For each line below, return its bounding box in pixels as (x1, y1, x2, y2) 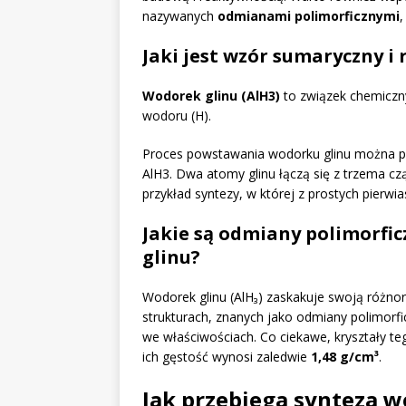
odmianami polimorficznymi (217, 7, 400, 25)
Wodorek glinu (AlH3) (142, 87, 280, 105)
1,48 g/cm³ (311, 348, 379, 366)
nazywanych (142, 7, 217, 25)
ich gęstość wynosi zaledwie (142, 348, 311, 366)
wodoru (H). (142, 107, 211, 125)
